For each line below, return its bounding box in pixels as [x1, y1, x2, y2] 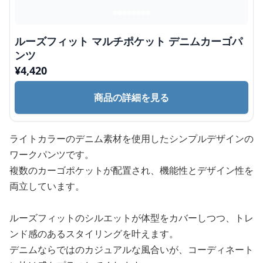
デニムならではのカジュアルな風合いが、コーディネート [9, 243, 254, 256]
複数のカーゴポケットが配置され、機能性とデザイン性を [9, 164, 254, 177]
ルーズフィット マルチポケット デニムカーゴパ [15, 34, 242, 48]
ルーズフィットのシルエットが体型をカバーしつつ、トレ [9, 211, 254, 224]
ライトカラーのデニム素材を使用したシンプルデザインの [9, 132, 254, 145]
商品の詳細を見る [94, 91, 169, 104]
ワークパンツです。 [9, 148, 94, 161]
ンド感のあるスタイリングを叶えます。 [9, 227, 178, 240]
